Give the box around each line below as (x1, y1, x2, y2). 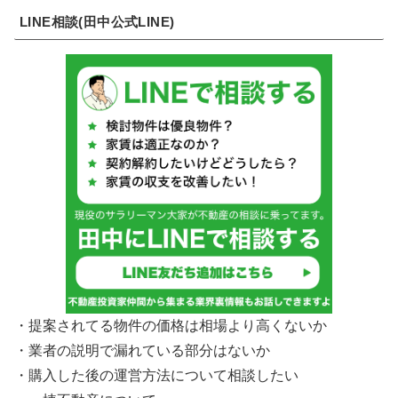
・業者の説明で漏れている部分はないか (14, 342, 270, 358)
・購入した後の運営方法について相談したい (14, 367, 298, 383)
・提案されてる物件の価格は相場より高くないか (14, 317, 327, 333)
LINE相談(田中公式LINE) (20, 14, 175, 30)
